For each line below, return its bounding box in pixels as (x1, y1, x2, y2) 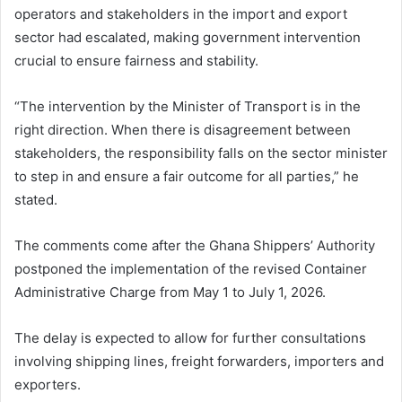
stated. (14, 190, 57, 208)
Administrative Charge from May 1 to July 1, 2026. (14, 283, 326, 301)
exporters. (14, 375, 81, 393)
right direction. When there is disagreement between (14, 120, 351, 138)
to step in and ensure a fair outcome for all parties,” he (14, 167, 359, 185)
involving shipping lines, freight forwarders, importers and (14, 352, 384, 370)
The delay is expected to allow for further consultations (14, 328, 366, 346)
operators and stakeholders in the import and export (14, 4, 347, 22)
